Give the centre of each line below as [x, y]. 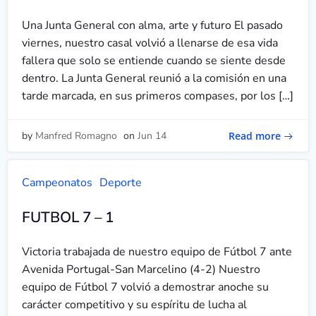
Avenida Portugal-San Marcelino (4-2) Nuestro [141, 269]
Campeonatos [57, 183]
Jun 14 [152, 136]
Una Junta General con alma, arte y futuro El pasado [152, 25]
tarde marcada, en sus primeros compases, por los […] [158, 96]
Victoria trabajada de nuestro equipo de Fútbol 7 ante [157, 252]
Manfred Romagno [76, 136]
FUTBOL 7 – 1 [68, 217]
